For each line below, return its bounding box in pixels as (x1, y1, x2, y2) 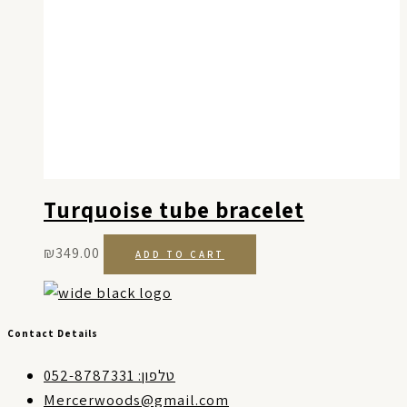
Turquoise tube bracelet (44, 194, 304, 224)
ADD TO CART (135, 248, 224, 262)
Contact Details (7, 327, 98, 341)
